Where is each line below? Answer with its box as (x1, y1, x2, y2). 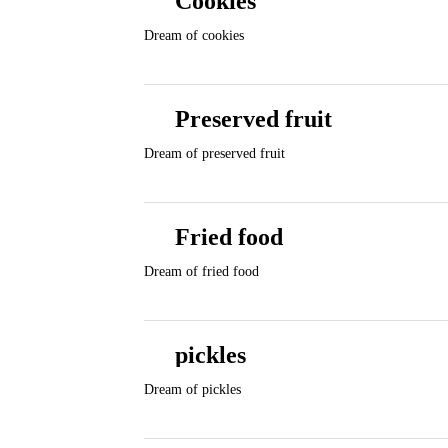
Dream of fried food (144, 264, 259, 279)
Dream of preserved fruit (144, 146, 285, 161)
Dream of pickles (144, 382, 241, 397)
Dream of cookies (144, 28, 244, 43)
